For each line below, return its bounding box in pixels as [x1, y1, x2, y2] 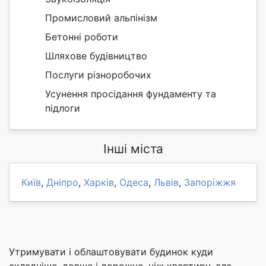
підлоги [45, 102, 80, 115]
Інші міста [103, 141, 163, 157]
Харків [84, 176, 114, 189]
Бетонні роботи [45, 31, 118, 43]
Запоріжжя [184, 176, 236, 189]
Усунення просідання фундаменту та [45, 88, 216, 100]
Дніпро [46, 176, 78, 189]
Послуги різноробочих [45, 69, 151, 81]
